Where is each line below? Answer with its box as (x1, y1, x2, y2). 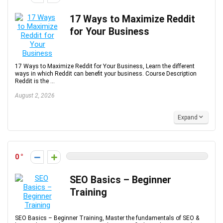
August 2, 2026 (15, 92, 55, 99)
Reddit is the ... (15, 78, 55, 85)
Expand (178, 114, 198, 121)
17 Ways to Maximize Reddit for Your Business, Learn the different (15, 63, 195, 70)
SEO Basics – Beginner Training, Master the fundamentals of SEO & (15, 215, 199, 222)
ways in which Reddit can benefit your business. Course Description (15, 70, 197, 77)
